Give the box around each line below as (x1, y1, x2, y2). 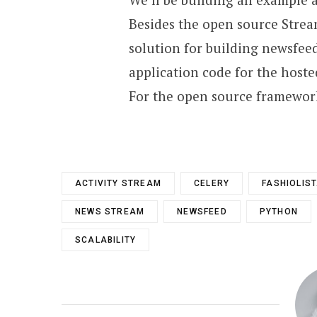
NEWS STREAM (75, 206, 145, 217)
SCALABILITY (75, 234, 137, 245)
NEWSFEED (177, 206, 227, 217)
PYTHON (259, 206, 299, 217)
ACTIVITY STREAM (75, 178, 161, 188)
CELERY (194, 178, 230, 188)
